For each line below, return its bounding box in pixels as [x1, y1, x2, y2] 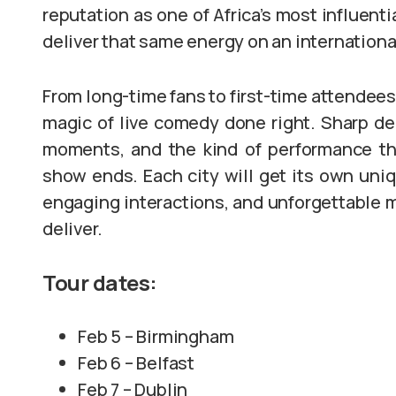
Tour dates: [42, 268, 157, 297]
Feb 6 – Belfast [78, 351, 194, 375]
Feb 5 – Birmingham [78, 324, 234, 348]
